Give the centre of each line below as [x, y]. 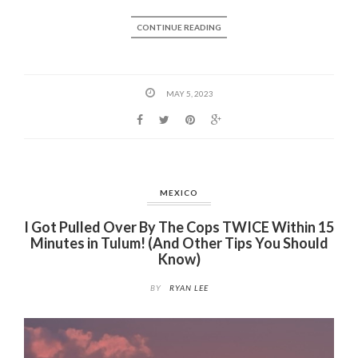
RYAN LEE [189, 288]
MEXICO [179, 192]
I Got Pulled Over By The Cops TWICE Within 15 [179, 227]
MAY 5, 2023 [189, 93]
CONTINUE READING [179, 27]
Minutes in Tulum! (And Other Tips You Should [179, 243]
